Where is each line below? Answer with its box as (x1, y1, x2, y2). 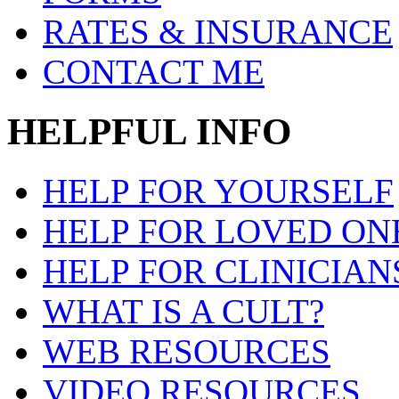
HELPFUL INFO (7, 110, 291, 152)
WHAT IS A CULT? (43, 291, 324, 330)
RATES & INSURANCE (43, 12, 393, 51)
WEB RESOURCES (43, 331, 330, 370)
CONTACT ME (43, 53, 265, 91)
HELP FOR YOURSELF (43, 171, 394, 210)
